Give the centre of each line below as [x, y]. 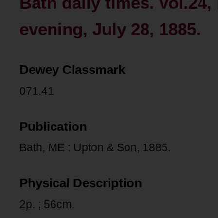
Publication [53, 126]
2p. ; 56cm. [47, 204]
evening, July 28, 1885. [110, 29]
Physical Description [81, 183]
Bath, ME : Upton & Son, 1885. [95, 148]
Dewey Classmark [72, 70]
